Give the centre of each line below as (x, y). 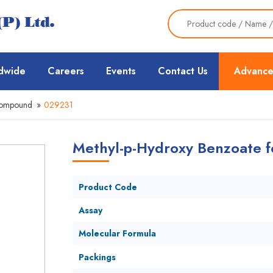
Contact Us (183, 71)
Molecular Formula (117, 233)
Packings (97, 257)
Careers (66, 71)
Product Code (108, 187)
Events (121, 71)
